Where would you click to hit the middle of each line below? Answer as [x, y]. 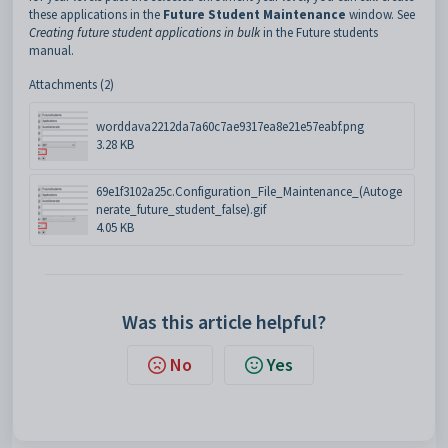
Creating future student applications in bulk [144, 32]
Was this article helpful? [224, 321]
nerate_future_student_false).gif [181, 209]
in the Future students [319, 32]
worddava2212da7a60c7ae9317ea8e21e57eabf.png [230, 126]
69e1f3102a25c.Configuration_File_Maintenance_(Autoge [249, 191]
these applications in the [96, 14]
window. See [380, 14]
